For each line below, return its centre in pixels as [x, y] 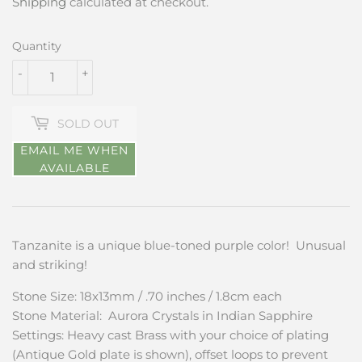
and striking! [51, 265]
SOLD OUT [88, 123]
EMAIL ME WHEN [74, 151]
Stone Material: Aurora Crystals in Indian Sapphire [162, 316]
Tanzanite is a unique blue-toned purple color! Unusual [179, 246]
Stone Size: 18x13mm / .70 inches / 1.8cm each [149, 297]
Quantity [37, 46]
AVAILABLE [74, 168]
